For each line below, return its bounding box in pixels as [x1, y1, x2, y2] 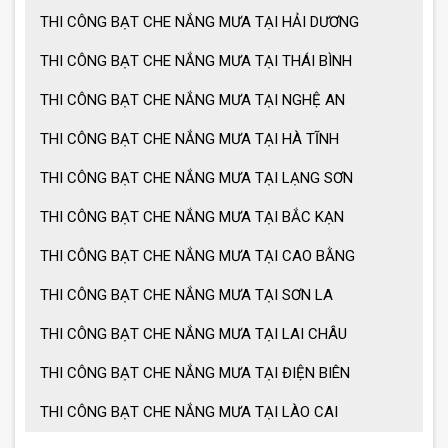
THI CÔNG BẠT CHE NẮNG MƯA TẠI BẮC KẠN [40, 207, 344, 226]
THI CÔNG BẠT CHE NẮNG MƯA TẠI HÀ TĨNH [40, 129, 339, 148]
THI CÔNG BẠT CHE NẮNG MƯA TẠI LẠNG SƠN [40, 168, 353, 187]
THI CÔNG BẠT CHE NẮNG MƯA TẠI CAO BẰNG [40, 246, 355, 265]
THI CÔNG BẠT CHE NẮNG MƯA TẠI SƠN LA [40, 285, 333, 304]
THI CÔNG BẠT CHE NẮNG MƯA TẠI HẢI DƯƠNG [40, 12, 359, 31]
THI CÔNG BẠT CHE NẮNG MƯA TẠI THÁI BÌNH [40, 51, 352, 70]
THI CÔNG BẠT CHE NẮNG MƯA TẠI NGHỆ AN [40, 90, 345, 109]
